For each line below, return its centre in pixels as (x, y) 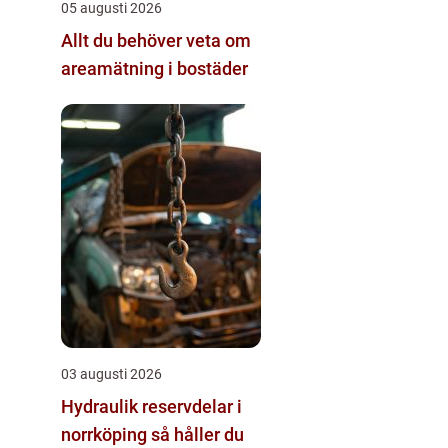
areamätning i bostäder (154, 68)
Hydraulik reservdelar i (151, 406)
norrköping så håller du (106, 434)
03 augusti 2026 (111, 373)
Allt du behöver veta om (156, 40)
